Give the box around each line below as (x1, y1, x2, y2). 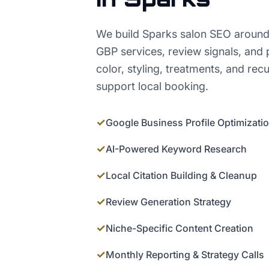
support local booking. (96, 80, 208, 93)
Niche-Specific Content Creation (106, 222, 253, 235)
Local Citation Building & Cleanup (106, 169, 257, 182)
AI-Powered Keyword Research (106, 143, 247, 156)
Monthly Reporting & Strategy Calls (106, 249, 264, 261)
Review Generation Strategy (106, 196, 231, 208)
